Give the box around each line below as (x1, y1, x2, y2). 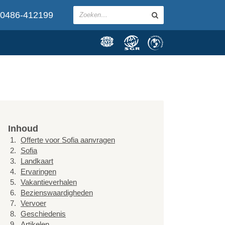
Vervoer (21, 199, 46, 207)
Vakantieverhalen (21, 178, 77, 186)
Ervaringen (21, 167, 56, 176)
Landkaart (21, 157, 53, 165)
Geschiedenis (21, 209, 66, 218)
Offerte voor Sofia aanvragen (21, 136, 115, 144)
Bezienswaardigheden (21, 188, 93, 197)
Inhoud (8, 124, 38, 134)
